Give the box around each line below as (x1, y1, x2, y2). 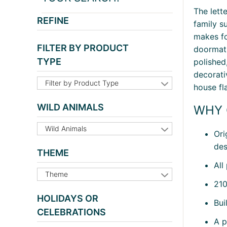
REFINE (37, 15, 69, 26)
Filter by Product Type (45, 79, 119, 88)
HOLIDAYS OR (37, 193, 98, 204)
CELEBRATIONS (37, 207, 106, 218)
